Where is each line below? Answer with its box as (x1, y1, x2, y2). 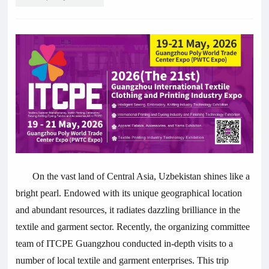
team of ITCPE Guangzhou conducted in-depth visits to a (16, 238, 234, 249)
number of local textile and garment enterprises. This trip (16, 255, 229, 266)
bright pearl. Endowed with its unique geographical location (16, 188, 243, 199)
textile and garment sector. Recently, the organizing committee (16, 222, 250, 232)
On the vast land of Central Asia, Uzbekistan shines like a (32, 171, 250, 182)
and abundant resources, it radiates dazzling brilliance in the (16, 205, 241, 216)
